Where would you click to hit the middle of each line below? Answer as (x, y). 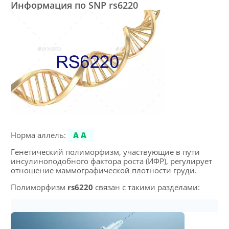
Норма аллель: (39, 135)
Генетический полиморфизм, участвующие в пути (105, 152)
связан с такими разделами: (146, 187)
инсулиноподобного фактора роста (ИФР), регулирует (111, 161)
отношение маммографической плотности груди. (104, 170)
